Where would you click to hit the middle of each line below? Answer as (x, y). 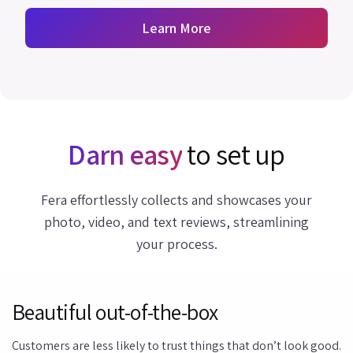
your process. (176, 244)
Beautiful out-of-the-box (115, 312)
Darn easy (125, 154)
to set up (233, 154)
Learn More (176, 28)
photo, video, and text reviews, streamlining (176, 222)
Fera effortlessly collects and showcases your (176, 200)
